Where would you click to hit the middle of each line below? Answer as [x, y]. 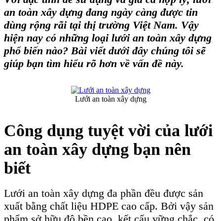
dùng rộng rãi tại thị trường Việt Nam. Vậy [101, 25]
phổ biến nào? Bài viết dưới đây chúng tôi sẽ [105, 50]
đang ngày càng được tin [142, 12]
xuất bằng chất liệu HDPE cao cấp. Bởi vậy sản [109, 206]
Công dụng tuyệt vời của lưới [108, 130]
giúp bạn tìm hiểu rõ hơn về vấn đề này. [94, 63]
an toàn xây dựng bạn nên [97, 149]
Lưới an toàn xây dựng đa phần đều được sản [104, 193]
